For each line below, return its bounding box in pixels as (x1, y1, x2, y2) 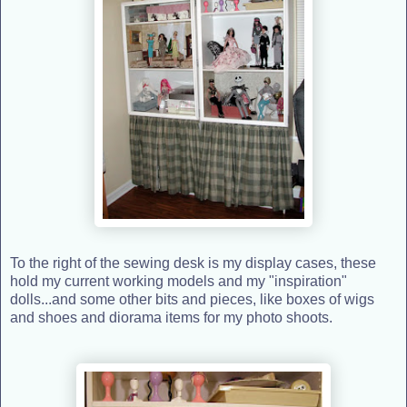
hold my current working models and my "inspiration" (10, 273, 347, 289)
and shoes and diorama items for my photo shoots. (10, 309, 333, 325)
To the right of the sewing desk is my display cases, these (10, 254, 376, 271)
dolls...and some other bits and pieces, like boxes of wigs (10, 291, 374, 307)
